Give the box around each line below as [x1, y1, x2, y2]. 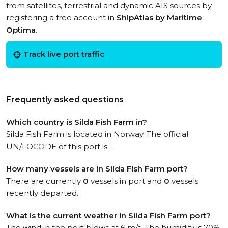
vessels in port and [89, 176, 164, 186]
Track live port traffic [23, 49, 104, 59]
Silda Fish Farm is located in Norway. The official [6, 129, 188, 139]
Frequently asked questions [6, 95, 124, 104]
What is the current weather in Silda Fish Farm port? [6, 211, 211, 220]
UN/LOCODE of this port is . [6, 141, 111, 151]
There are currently [6, 176, 83, 186]
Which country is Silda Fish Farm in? [6, 117, 147, 127]
